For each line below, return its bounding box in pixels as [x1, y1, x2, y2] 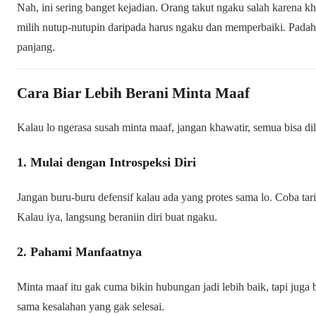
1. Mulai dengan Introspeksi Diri [17, 154, 196, 169]
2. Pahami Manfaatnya [17, 244, 142, 259]
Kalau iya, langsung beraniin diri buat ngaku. [17, 210, 217, 223]
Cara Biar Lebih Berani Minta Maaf [17, 84, 250, 102]
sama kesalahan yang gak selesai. [17, 300, 164, 312]
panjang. [17, 40, 55, 53]
